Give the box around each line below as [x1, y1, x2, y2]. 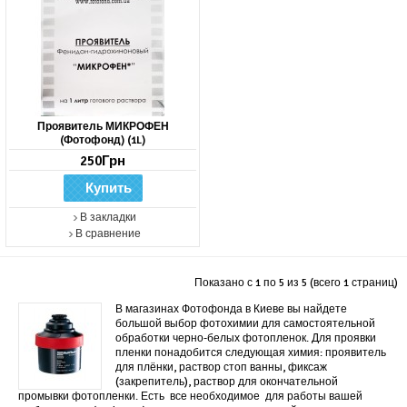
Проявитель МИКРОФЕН [36, 120, 169, 134]
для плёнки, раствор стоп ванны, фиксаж [115, 361, 327, 375]
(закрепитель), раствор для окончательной [115, 375, 338, 390]
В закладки [80, 211, 136, 225]
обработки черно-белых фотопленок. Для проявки [115, 332, 376, 346]
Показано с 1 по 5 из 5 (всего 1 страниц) [194, 276, 398, 291]
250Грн [80, 153, 125, 170]
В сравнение [75, 227, 141, 242]
